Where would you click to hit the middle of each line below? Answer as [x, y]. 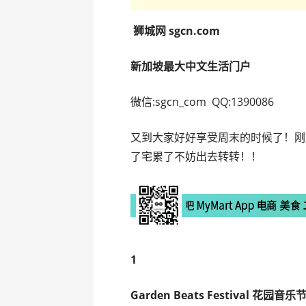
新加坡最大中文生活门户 [191, 67]
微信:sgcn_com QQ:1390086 [203, 102]
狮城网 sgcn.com [176, 31]
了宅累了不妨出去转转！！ [196, 157]
